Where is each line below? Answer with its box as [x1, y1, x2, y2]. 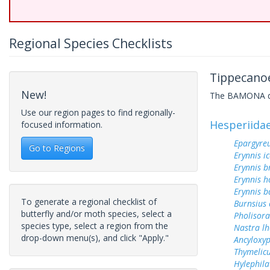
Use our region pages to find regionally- [21, 107, 175, 118]
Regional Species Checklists [9, 35, 172, 52]
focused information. [21, 119, 102, 130]
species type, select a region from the [21, 220, 168, 231]
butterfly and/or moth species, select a [21, 208, 172, 219]
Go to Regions [29, 142, 85, 154]
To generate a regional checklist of [21, 196, 157, 207]
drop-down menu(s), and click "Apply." [21, 232, 169, 243]
